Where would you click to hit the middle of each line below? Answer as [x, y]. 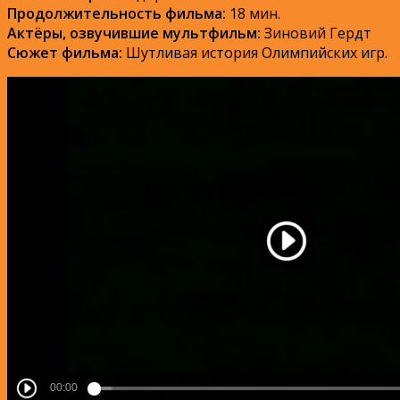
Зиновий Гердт [316, 33]
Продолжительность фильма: [117, 14]
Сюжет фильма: [65, 53]
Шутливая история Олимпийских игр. [255, 53]
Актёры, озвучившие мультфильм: [134, 33]
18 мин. [253, 14]
